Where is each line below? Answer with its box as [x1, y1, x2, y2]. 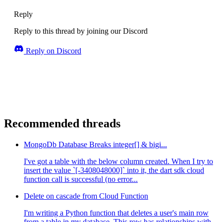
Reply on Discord [24, 47, 81, 55]
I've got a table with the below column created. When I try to [24, 157, 213, 166]
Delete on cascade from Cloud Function [24, 192, 148, 201]
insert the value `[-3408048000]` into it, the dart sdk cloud [24, 166, 204, 175]
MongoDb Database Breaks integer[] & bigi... [24, 140, 167, 149]
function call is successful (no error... [24, 175, 138, 184]
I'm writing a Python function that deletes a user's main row [24, 209, 209, 218]
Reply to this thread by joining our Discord [14, 27, 148, 36]
